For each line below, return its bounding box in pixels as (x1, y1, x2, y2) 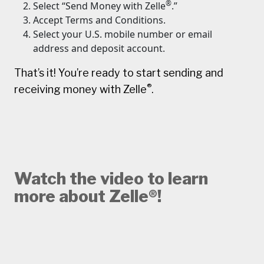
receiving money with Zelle (14, 82, 147, 95)
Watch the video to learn (14, 168, 208, 189)
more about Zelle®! (14, 186, 161, 206)
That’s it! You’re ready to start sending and (14, 66, 223, 79)
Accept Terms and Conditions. (33, 13, 166, 27)
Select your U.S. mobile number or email (33, 27, 212, 41)
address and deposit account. (33, 41, 165, 55)
